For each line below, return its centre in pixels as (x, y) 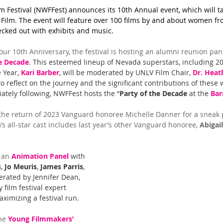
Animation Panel (40, 156)
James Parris (62, 167)
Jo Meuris (21, 167)
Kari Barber (40, 73)
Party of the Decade (153, 94)
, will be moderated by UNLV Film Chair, (126, 73)
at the (199, 94)
